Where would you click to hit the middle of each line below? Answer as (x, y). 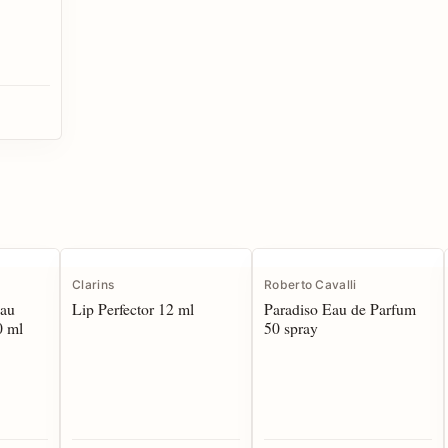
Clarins (93, 285)
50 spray (291, 328)
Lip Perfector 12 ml (133, 309)
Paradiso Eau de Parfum (340, 309)
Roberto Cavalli (310, 285)
